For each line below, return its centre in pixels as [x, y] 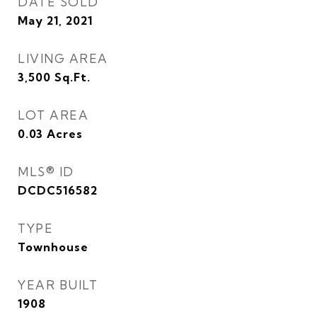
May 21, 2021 [55, 21]
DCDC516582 [58, 190]
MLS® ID [46, 172]
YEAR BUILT [58, 285]
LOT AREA [53, 115]
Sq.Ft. [73, 77]
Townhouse [53, 247]
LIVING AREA [63, 58]
